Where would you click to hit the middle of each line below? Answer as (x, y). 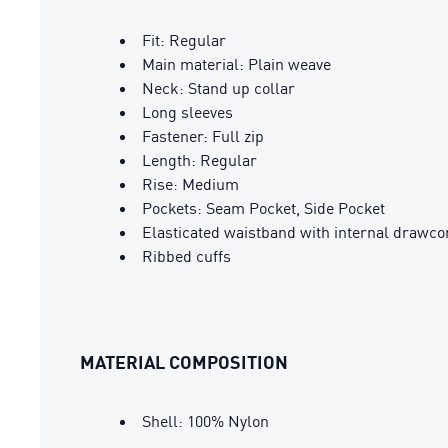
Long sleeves (187, 112)
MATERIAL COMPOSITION (184, 362)
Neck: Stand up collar (218, 88)
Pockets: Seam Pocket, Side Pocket (263, 208)
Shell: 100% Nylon (205, 421)
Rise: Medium (190, 184)
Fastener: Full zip (203, 136)
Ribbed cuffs (186, 256)
